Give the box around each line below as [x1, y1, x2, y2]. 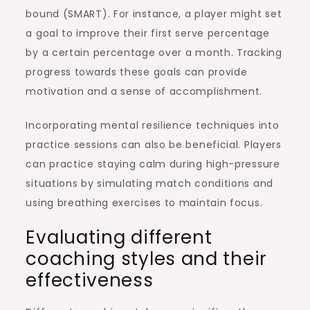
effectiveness [26, 267, 154, 293]
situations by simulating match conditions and [26, 176, 273, 190]
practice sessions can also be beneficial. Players [26, 137, 282, 152]
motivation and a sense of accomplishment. [26, 84, 263, 98]
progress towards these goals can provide [26, 64, 248, 79]
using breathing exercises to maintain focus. [26, 195, 263, 210]
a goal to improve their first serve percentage [26, 26, 270, 40]
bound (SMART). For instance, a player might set [26, 6, 282, 21]
